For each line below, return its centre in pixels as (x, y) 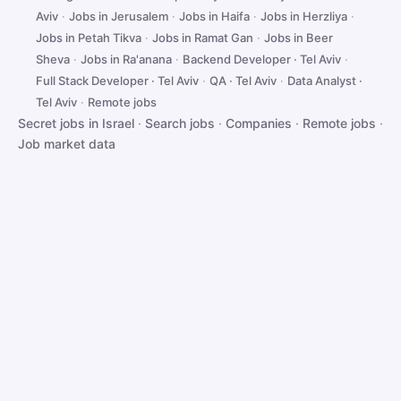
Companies (259, 123)
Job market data (67, 144)
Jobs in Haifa (214, 16)
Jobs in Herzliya (304, 16)
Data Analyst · (325, 81)
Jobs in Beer (299, 38)
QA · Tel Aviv (243, 81)
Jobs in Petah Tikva (89, 38)
